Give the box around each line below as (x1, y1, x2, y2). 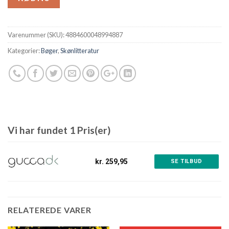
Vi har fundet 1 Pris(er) (8, 124, 110, 136)
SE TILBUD (170, 158, 202, 165)
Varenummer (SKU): (8, 31, 65, 39)
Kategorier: (8, 47, 41, 55)
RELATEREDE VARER (8, 205, 91, 215)
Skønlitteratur (60, 47, 99, 55)
